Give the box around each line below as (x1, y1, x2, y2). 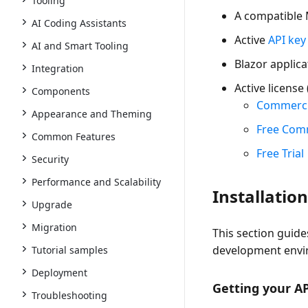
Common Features (32, 130, 115, 143)
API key (268, 32, 307, 47)
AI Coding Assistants (32, 16, 126, 30)
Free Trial (256, 145, 305, 161)
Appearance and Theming (32, 107, 152, 120)
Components (32, 85, 90, 98)
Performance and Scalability (32, 175, 161, 188)
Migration (32, 221, 77, 234)
